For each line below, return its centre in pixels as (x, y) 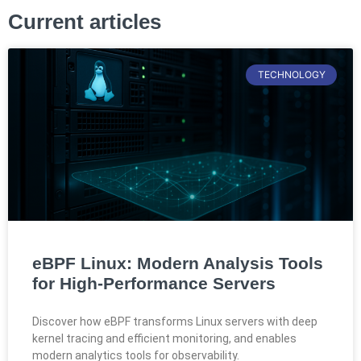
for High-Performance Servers (154, 283)
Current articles (85, 21)
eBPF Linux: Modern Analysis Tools (178, 263)
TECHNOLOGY (291, 74)
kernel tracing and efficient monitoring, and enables (164, 338)
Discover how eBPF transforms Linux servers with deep (175, 321)
